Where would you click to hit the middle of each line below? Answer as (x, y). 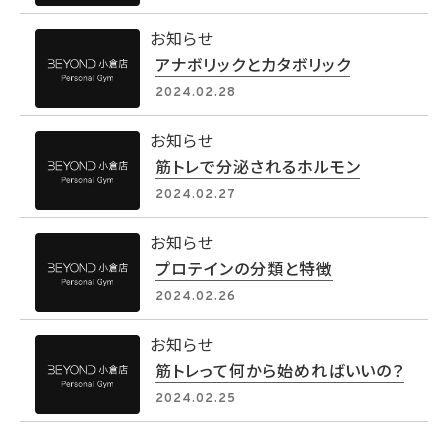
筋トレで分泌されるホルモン (258, 166)
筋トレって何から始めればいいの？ (280, 370)
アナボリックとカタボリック (253, 64)
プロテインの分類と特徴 (244, 268)
